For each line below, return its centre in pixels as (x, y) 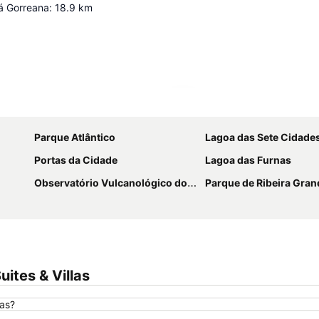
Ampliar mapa (223, 106)
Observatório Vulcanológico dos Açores (111, 183)
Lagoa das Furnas (248, 160)
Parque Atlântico (75, 137)
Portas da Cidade (76, 160)
